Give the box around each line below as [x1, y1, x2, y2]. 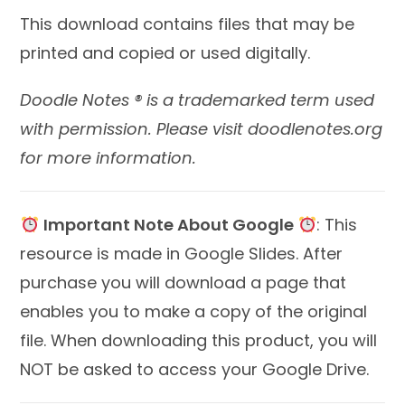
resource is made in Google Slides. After [20, 242, 344, 266]
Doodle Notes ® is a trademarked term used [20, 89, 375, 112]
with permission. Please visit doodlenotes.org [20, 118, 383, 141]
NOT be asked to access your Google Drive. [20, 358, 370, 381]
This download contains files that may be [20, 13, 355, 36]
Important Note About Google [42, 213, 294, 237]
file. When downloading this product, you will [20, 329, 378, 353]
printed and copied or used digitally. [20, 42, 311, 65]
